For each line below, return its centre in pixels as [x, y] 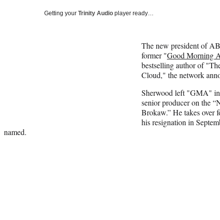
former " [154, 55]
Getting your [61, 13]
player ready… [133, 13]
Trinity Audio [96, 13]
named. [15, 132]
